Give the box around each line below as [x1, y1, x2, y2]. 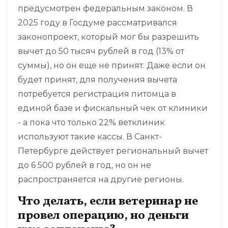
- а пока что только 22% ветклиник [18, 118, 165, 128]
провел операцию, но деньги [18, 207, 189, 225]
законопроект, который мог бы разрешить [18, 32, 199, 42]
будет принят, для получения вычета [18, 75, 177, 85]
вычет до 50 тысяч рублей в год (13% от [18, 46, 184, 56]
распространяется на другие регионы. [18, 175, 184, 185]
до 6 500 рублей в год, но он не [18, 160, 151, 170]
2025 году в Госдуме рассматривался [18, 18, 177, 28]
